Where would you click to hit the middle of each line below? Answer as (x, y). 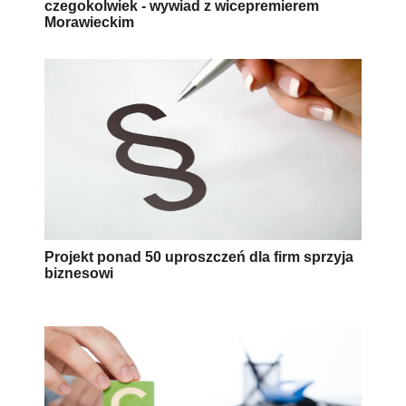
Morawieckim (89, 23)
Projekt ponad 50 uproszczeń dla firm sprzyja (199, 257)
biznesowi (79, 274)
